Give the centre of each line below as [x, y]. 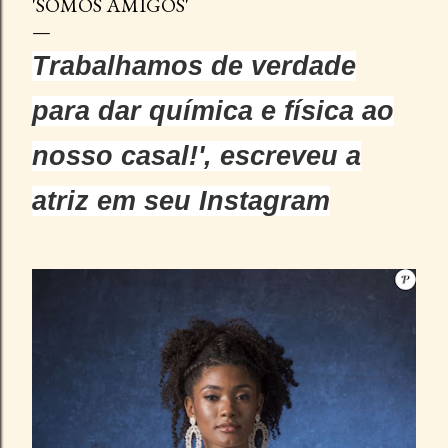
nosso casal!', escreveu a [196, 156]
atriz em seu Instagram [181, 201]
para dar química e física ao [213, 111]
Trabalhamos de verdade [194, 66]
